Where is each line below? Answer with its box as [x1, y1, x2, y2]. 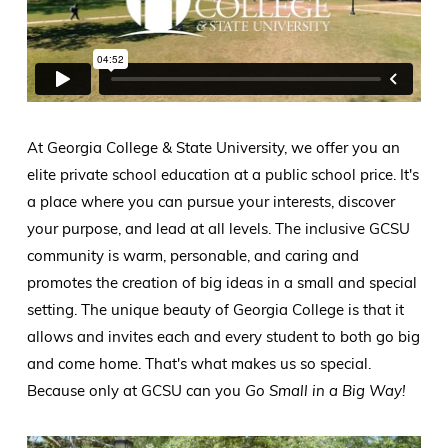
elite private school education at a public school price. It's [26, 165, 419, 185]
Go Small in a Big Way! [244, 381, 405, 401]
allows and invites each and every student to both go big [26, 327, 420, 347]
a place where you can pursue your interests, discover [26, 192, 395, 212]
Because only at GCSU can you [26, 381, 245, 401]
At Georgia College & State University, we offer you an [26, 138, 400, 158]
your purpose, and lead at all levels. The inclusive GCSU [26, 219, 410, 239]
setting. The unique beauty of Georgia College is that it [26, 300, 404, 320]
